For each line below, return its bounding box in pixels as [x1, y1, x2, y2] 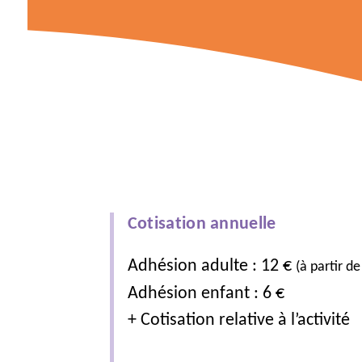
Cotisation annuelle [127, 215, 276, 234]
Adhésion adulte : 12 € [127, 257, 296, 276]
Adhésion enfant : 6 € [127, 284, 284, 304]
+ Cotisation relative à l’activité [127, 311, 350, 330]
